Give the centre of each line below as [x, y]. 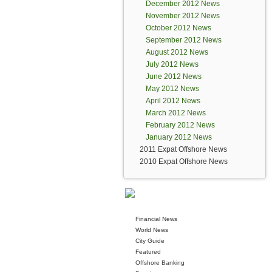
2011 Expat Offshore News [183, 149]
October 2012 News [178, 28]
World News [152, 230]
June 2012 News [174, 76]
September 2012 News [184, 40]
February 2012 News [180, 125]
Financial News [156, 219]
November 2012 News [183, 16]
